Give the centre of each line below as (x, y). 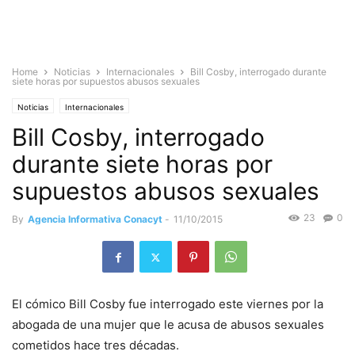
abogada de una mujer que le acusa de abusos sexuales (168, 325)
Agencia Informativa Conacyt (95, 219)
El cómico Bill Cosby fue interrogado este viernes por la (168, 304)
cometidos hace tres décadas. (95, 345)
